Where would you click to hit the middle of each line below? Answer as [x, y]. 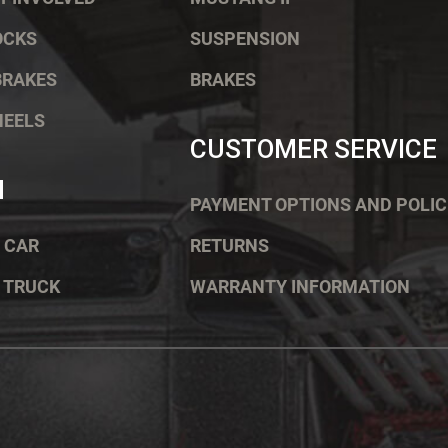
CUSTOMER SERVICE [313, 149]
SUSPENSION [244, 39]
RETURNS [229, 246]
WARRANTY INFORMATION [299, 287]
